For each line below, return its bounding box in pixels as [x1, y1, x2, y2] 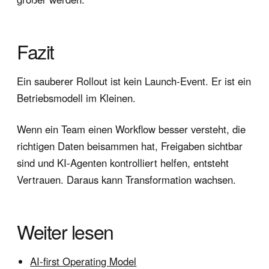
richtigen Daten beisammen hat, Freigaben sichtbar [17, 139, 243, 154]
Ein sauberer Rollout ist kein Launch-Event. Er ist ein [17, 74, 251, 89]
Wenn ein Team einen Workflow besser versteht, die [17, 122, 246, 137]
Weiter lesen [17, 217, 113, 246]
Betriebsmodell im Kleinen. [17, 91, 136, 106]
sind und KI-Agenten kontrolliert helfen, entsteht [17, 156, 229, 171]
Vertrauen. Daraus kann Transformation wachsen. [17, 172, 236, 187]
